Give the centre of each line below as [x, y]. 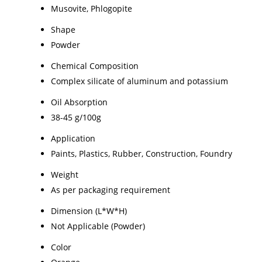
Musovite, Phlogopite [92, 8]
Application [73, 138]
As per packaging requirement [111, 189]
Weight [65, 174]
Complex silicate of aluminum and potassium [139, 81]
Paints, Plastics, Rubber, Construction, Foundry [142, 153]
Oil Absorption [79, 102]
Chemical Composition [95, 65]
